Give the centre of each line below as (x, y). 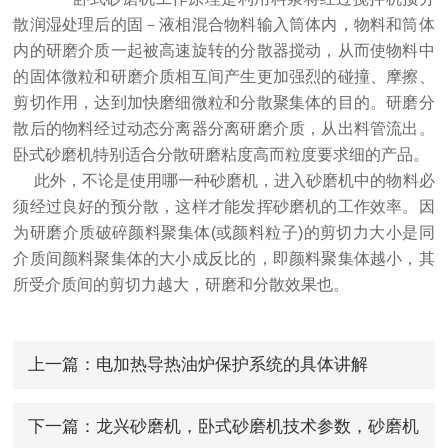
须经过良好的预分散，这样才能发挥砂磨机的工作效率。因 (224, 207)
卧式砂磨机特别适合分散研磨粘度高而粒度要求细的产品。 (221, 155)
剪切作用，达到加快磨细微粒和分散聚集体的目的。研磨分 (224, 103)
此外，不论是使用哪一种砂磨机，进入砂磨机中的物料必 (224, 181)
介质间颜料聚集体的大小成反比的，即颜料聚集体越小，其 (224, 259)
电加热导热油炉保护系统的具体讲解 (231, 365)
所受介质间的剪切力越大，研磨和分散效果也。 (181, 285)
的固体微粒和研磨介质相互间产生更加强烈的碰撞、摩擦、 (224, 77)
